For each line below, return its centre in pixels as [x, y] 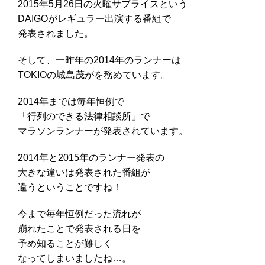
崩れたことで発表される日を [79, 228]
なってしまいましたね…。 [75, 258]
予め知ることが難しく [65, 243]
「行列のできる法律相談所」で [84, 116]
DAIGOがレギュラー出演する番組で [94, 18]
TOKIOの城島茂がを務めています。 [94, 75]
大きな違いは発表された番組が [84, 172]
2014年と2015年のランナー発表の [91, 157]
